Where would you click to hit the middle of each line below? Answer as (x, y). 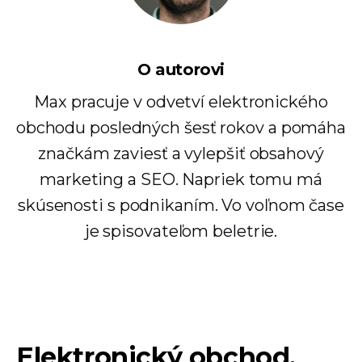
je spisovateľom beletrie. (181, 231)
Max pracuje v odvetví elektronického (181, 102)
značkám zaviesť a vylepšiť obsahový (181, 154)
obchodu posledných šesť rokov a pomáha (181, 128)
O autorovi (181, 69)
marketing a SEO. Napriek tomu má (181, 179)
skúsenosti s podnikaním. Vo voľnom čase (181, 205)
